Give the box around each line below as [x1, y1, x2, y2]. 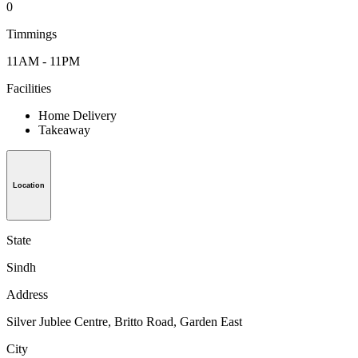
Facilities [6, 82, 51, 96]
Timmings [6, 27, 57, 42]
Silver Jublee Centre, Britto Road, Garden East [6, 314, 242, 328]
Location [13, 181, 45, 189]
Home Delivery [38, 109, 117, 123]
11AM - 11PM [6, 54, 80, 69]
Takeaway [38, 123, 90, 137]
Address [6, 287, 48, 301]
